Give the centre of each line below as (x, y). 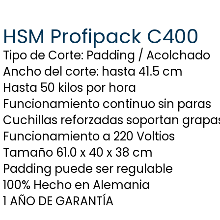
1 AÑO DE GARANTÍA (58, 201)
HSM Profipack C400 (104, 36)
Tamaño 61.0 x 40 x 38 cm (78, 152)
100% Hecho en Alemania (76, 185)
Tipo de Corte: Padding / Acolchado (107, 55)
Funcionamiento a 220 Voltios (89, 136)
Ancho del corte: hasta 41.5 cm (93, 71)
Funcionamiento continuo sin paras (107, 104)
